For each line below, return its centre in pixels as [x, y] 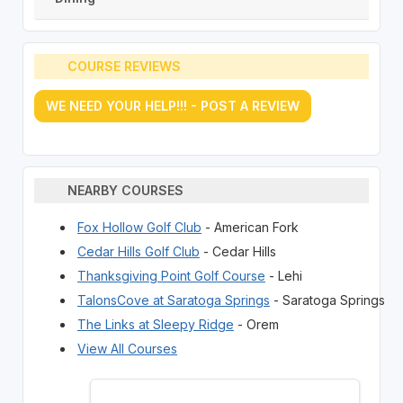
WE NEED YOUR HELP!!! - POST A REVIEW [172, 105]
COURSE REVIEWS [125, 67]
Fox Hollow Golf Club [139, 227]
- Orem [256, 324]
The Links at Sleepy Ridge [155, 324]
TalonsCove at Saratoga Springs [173, 300]
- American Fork [250, 227]
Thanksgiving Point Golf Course [171, 275]
